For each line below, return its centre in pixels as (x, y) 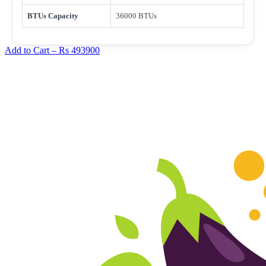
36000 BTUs (136, 15)
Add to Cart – (32, 50)
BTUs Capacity (53, 15)
